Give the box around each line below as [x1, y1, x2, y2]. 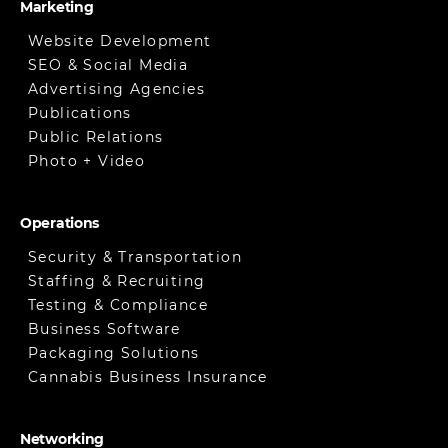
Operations [20, 214, 100, 233]
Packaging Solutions [28, 344, 200, 363]
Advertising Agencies [28, 80, 205, 99]
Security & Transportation [28, 248, 242, 267]
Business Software [28, 320, 181, 339]
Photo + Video [28, 152, 146, 171]
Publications [28, 104, 132, 123]
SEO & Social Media [28, 56, 189, 75]
